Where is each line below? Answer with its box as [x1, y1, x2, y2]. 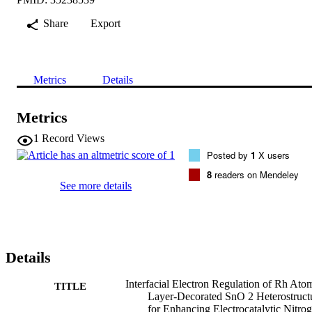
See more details [60, 179, 132, 192]
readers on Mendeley [212, 167, 299, 181]
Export [91, 17, 120, 29]
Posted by [207, 148, 251, 162]
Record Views [42, 132, 104, 144]
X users [256, 148, 290, 162]
